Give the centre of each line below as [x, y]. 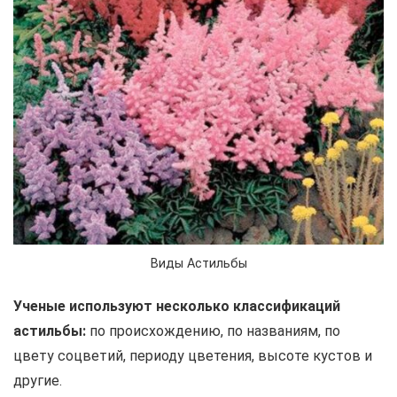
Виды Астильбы [198, 264]
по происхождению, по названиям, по [213, 331]
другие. [38, 381]
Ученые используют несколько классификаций [177, 307]
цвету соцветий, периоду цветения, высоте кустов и [193, 356]
